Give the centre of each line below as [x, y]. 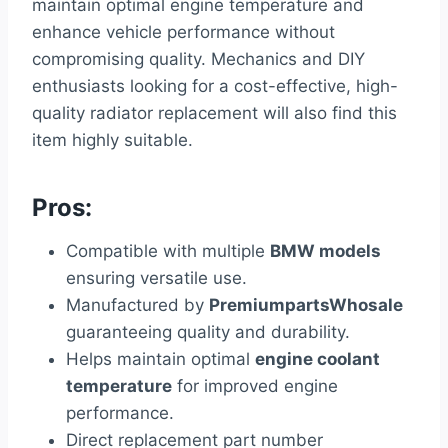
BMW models [325, 250]
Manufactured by [137, 304]
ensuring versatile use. [156, 277]
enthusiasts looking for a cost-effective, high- [215, 85]
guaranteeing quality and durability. [208, 331]
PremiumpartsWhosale [306, 304]
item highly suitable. [112, 139]
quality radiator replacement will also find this [214, 112]
